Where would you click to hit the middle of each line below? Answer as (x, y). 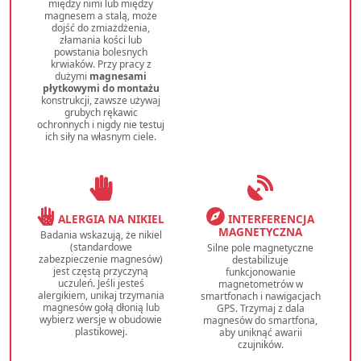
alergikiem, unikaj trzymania (101, 296)
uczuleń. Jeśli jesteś (101, 284)
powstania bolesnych (101, 52)
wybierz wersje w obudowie (101, 320)
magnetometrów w (260, 284)
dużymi (72, 77)
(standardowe (101, 247)
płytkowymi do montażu (101, 89)
